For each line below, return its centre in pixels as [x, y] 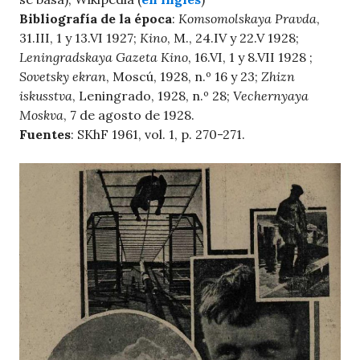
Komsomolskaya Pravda [247, 19]
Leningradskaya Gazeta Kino [104, 57]
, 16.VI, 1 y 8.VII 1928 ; [250, 57]
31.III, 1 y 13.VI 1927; [80, 38]
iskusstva [46, 96]
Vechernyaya [271, 96]
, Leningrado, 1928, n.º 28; [153, 96]
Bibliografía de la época [96, 19]
